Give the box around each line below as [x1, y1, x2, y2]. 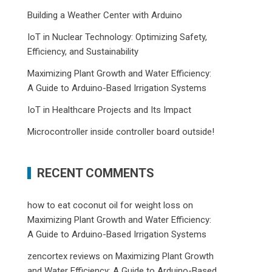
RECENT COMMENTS [37, 166, 155, 180]
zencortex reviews [27, 251, 101, 262]
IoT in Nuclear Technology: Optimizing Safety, [27, 32, 208, 42]
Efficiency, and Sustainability [27, 46, 139, 57]
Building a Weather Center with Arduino [27, 10, 183, 21]
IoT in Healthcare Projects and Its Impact [27, 104, 192, 115]
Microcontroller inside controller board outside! [27, 126, 215, 137]
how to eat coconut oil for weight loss [27, 200, 181, 211]
